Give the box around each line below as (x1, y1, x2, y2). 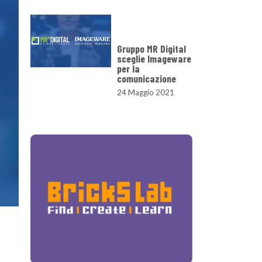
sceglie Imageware (117, 52, 192, 65)
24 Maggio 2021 (117, 88, 175, 98)
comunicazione (117, 72, 177, 85)
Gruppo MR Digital (117, 42, 187, 56)
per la (117, 62, 140, 75)
